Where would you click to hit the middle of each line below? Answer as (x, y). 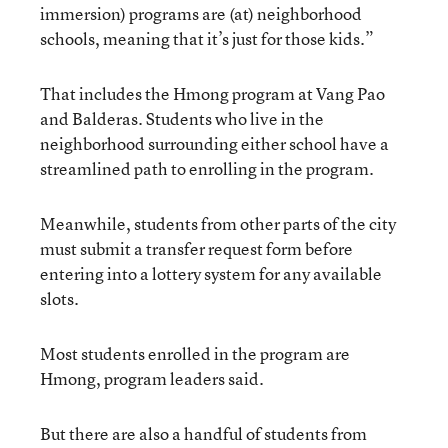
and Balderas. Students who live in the (182, 118)
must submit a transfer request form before (196, 248)
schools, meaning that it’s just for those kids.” (207, 38)
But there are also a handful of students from (203, 433)
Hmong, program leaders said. (152, 378)
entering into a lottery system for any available (211, 273)
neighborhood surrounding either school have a (214, 143)
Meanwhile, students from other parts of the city (218, 223)
